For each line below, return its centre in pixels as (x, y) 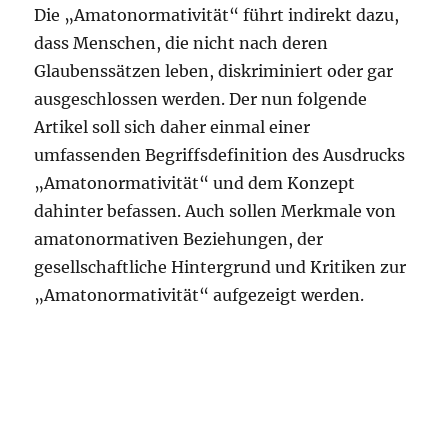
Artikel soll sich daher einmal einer (172, 127)
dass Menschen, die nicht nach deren (181, 43)
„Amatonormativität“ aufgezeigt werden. (199, 295)
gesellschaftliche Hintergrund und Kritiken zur (220, 267)
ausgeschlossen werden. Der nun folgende (201, 99)
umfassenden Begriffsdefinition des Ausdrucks (220, 155)
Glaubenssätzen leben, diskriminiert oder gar (214, 71)
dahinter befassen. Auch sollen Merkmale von (215, 211)
